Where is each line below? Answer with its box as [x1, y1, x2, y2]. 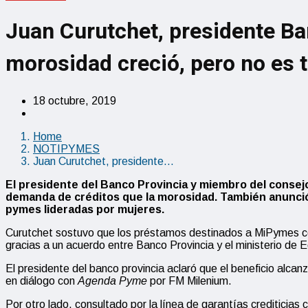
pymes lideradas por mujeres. [5, 203, 164, 215]
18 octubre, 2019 [33, 94, 116, 107]
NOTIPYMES [33, 142, 100, 155]
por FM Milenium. [147, 274, 232, 287]
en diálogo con [5, 274, 78, 287]
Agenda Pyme [78, 274, 147, 287]
